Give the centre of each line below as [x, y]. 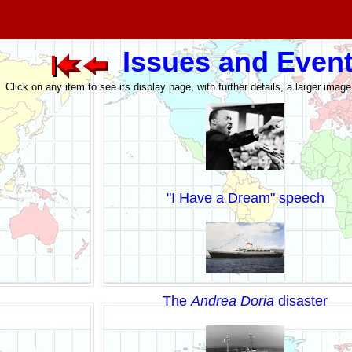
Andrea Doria [233, 301]
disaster [301, 301]
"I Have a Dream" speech [245, 198]
